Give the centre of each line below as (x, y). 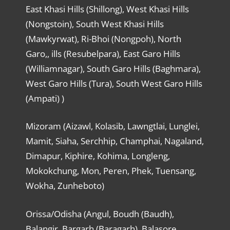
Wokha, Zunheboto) (65, 186)
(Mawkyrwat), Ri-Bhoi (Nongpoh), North (103, 39)
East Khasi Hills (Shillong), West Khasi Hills (107, 9)
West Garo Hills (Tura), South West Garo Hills (114, 83)
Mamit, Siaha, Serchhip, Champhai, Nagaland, (114, 141)
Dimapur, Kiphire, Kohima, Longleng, (98, 156)
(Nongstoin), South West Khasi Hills (94, 24)
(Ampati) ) (45, 98)
